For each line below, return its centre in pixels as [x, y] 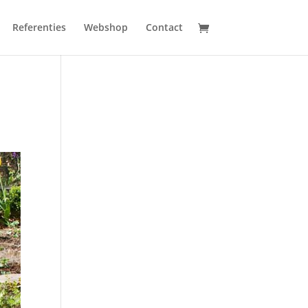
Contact [164, 27]
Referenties [39, 27]
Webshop [106, 27]
